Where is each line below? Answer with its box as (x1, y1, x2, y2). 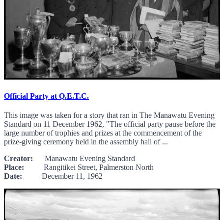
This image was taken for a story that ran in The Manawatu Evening (4, 111, 215, 120)
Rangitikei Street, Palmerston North (24, 163, 154, 172)
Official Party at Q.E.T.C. (4, 92, 89, 101)
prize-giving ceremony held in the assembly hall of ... (4, 137, 168, 146)
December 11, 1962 (22, 172, 103, 181)
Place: (4, 163, 24, 172)
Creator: (4, 154, 33, 163)
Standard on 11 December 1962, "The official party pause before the (4, 120, 216, 129)
